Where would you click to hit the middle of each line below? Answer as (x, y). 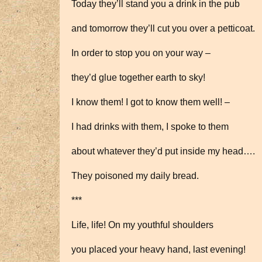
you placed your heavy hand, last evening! (158, 249)
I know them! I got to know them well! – (151, 102)
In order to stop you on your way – (141, 53)
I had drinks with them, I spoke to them (150, 127)
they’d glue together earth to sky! (138, 77)
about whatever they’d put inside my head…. (163, 151)
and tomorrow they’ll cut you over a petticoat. (163, 28)
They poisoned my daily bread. (135, 176)
